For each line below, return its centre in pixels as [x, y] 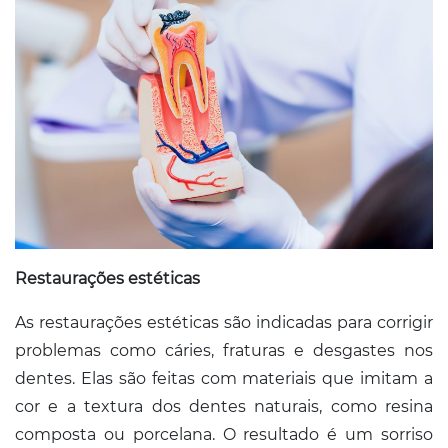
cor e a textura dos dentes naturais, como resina [224, 406]
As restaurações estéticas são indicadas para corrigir [224, 322]
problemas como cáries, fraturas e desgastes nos [224, 350]
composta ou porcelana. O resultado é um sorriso [224, 434]
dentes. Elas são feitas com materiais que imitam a [224, 378]
